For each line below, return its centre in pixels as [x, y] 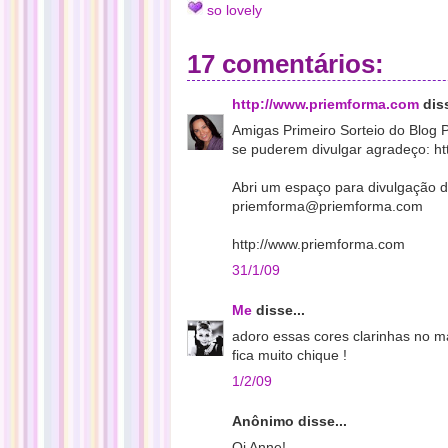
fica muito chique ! [289, 355]
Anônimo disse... [289, 421]
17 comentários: [285, 64]
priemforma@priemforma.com [327, 206]
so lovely [234, 10]
